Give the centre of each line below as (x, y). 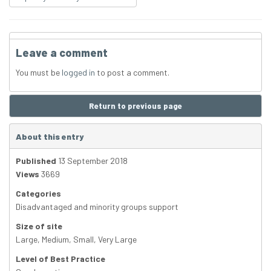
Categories (38, 194)
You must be (39, 73)
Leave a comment (62, 53)
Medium (55, 240)
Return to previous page (135, 106)
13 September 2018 (92, 161)
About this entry (50, 137)
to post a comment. (132, 73)
